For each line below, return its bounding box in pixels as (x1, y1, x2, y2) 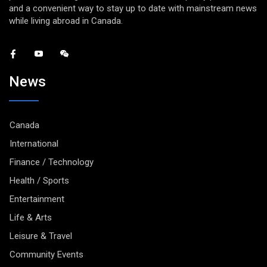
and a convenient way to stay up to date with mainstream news (9, 2, 257, 14)
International (10, 138, 58, 149)
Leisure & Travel (10, 230, 72, 241)
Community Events (10, 249, 83, 260)
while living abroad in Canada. (9, 15, 123, 26)
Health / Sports (10, 175, 69, 186)
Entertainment (10, 193, 64, 204)
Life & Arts (10, 212, 52, 223)
